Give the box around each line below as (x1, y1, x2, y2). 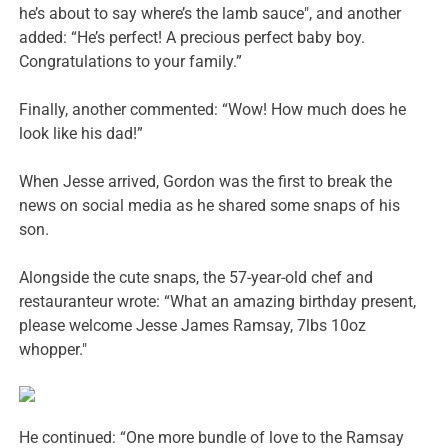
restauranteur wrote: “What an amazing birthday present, (19, 292, 417, 312)
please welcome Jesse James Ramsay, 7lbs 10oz (19, 316, 367, 336)
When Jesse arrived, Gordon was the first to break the (19, 172, 393, 192)
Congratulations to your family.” (19, 52, 243, 72)
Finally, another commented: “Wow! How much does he (19, 100, 407, 120)
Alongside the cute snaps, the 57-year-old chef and (19, 268, 374, 288)
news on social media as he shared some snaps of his (19, 196, 401, 216)
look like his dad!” (19, 124, 144, 144)
